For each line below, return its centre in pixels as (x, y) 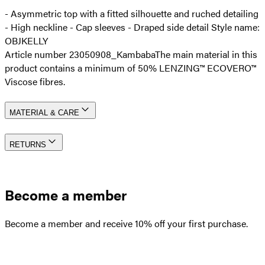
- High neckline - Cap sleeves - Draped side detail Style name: (132, 27)
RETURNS (28, 145)
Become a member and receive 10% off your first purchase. (126, 223)
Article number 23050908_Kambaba (80, 54)
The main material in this (206, 54)
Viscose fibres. (35, 81)
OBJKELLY (26, 40)
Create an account (43, 251)
